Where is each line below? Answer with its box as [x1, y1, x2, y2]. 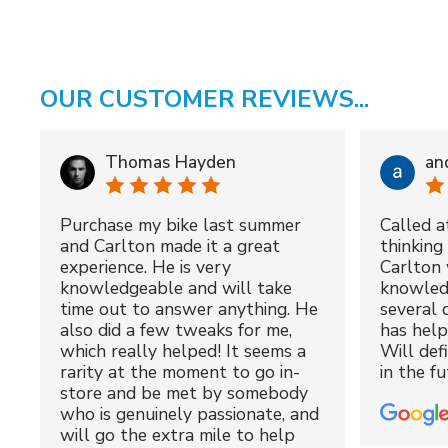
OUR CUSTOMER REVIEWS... [40, 83, 369, 116]
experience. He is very [60, 254, 231, 279]
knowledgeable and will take [60, 275, 292, 300]
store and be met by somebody [60, 380, 308, 405]
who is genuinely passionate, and [60, 401, 319, 426]
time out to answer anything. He [60, 296, 318, 321]
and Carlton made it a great [60, 233, 280, 258]
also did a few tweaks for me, [60, 317, 292, 342]
